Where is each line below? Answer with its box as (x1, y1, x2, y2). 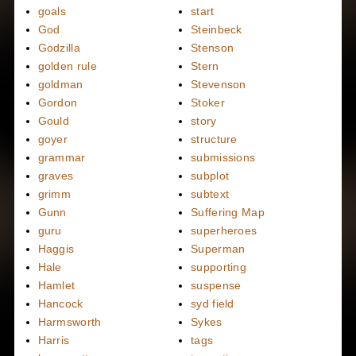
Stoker (191, 96, 225, 109)
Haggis (37, 242, 75, 255)
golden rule (37, 60, 97, 72)
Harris (37, 334, 70, 346)
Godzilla (37, 41, 80, 54)
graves (37, 169, 74, 182)
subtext (191, 188, 230, 200)
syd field (191, 297, 234, 310)
